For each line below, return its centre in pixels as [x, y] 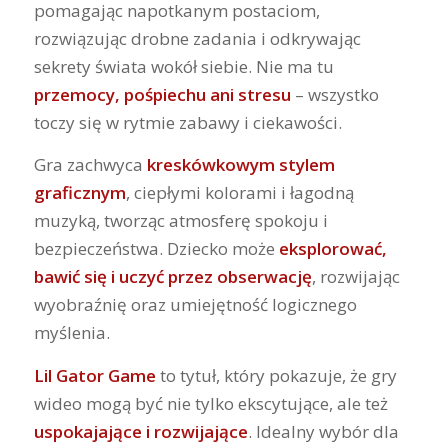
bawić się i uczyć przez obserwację [172, 277]
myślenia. [71, 333]
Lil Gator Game [94, 375]
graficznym [79, 193]
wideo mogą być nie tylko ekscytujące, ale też [210, 403]
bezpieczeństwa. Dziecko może [156, 249]
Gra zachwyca [90, 165]
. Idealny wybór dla [323, 431]
